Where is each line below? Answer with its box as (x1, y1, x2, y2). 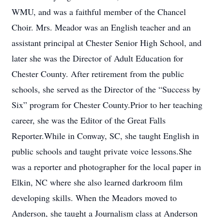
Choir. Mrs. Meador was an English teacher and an (12, 21, 191, 33)
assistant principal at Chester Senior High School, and (12, 37, 201, 48)
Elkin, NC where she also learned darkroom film (12, 176, 183, 188)
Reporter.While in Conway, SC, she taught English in (12, 130, 199, 141)
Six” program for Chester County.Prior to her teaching (12, 99, 202, 110)
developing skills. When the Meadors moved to (12, 192, 177, 203)
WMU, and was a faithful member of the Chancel (12, 6, 186, 17)
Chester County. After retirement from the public (12, 68, 184, 79)
